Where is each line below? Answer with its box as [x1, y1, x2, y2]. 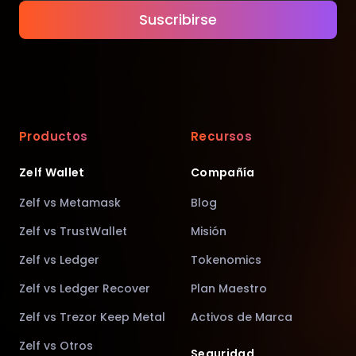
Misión [191, 222, 226, 239]
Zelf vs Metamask [19, 194, 121, 211]
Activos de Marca [191, 308, 292, 325]
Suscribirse [139, 9, 217, 29]
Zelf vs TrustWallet [19, 222, 127, 239]
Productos [19, 127, 88, 145]
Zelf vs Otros [19, 337, 93, 354]
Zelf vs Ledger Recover [19, 280, 150, 296]
